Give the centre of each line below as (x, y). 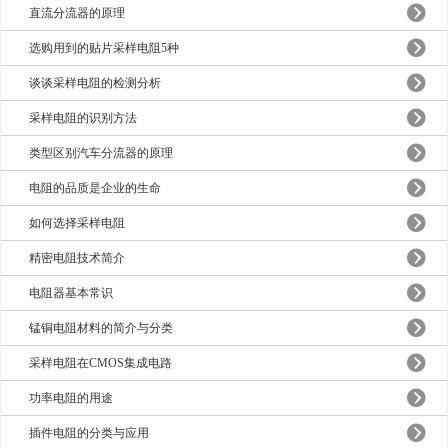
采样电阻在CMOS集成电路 (101, 363)
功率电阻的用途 (71, 398)
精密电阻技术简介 (77, 258)
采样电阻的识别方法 (83, 118)
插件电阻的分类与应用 (89, 433)
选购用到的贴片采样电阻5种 (104, 48)
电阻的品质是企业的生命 (95, 188)
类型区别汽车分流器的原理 (101, 153)
